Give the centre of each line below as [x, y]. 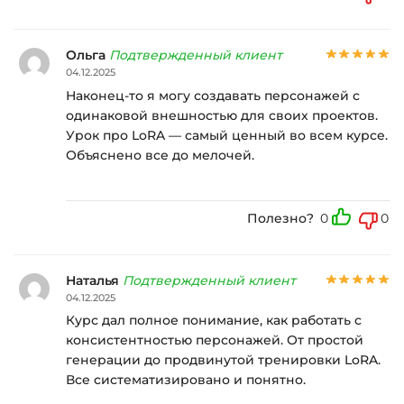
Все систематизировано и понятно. [186, 380]
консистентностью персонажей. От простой [215, 340]
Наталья [94, 280]
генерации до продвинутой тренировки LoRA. [223, 360]
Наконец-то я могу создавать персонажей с [213, 95]
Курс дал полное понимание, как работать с [214, 321]
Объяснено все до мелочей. [160, 155]
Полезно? [280, 218]
